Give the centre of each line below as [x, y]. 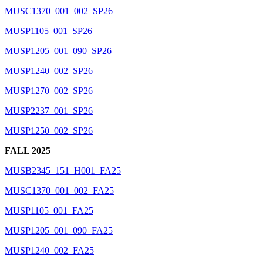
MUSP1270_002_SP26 [49, 90]
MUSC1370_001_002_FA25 [59, 190]
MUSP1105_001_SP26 [48, 31]
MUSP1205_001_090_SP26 [58, 50]
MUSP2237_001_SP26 [49, 110]
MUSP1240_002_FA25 [49, 250]
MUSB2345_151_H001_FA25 [63, 170]
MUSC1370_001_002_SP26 [59, 11]
